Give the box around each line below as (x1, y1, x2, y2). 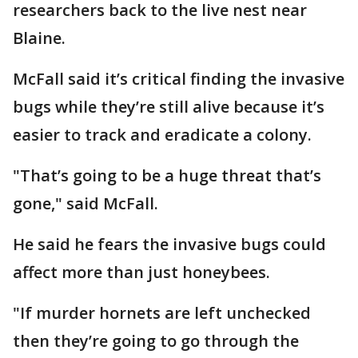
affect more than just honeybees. (13, 261, 270, 283)
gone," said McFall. (13, 193, 158, 214)
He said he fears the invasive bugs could (13, 233, 326, 255)
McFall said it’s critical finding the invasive (13, 68, 344, 89)
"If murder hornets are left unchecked (13, 302, 311, 324)
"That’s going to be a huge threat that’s (13, 165, 321, 186)
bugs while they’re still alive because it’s (13, 96, 324, 117)
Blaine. (13, 27, 66, 49)
